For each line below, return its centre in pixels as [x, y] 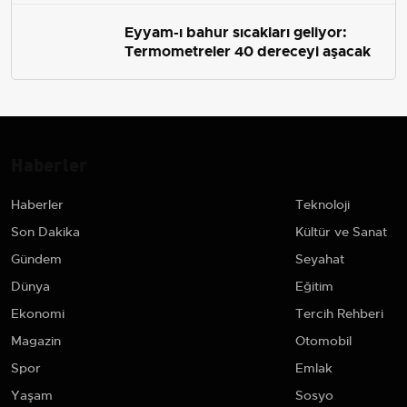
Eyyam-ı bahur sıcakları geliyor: [236, 32]
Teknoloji [323, 204]
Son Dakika [45, 231]
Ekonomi [38, 313]
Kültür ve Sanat [341, 231]
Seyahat [320, 258]
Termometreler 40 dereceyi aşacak [248, 51]
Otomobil [323, 340]
